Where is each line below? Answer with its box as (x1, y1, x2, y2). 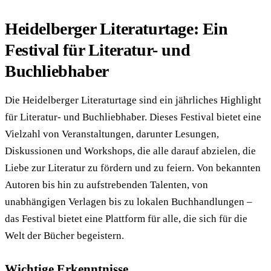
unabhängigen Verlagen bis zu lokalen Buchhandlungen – (5, 195, 252, 207)
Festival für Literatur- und (5, 40, 191, 59)
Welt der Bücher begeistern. (5, 229, 124, 241)
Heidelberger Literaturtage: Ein (5, 19, 228, 38)
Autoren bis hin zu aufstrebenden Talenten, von (5, 178, 208, 191)
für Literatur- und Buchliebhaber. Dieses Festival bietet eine (5, 111, 261, 123)
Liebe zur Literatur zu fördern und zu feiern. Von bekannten (5, 162, 261, 174)
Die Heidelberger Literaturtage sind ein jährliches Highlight (5, 94, 261, 106)
